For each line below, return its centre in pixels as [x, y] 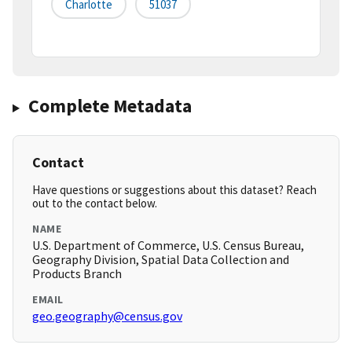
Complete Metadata [110, 106]
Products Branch [77, 274]
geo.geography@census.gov [107, 316]
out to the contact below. [95, 203]
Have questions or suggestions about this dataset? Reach [174, 190]
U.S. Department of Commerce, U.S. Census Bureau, [168, 246]
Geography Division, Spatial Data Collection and [161, 260]
